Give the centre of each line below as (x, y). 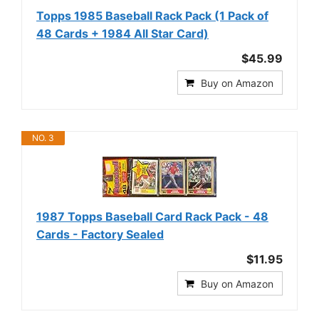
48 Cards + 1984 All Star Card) (122, 33)
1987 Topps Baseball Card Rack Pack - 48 (152, 216)
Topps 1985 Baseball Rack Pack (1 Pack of (152, 16)
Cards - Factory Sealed (100, 234)
